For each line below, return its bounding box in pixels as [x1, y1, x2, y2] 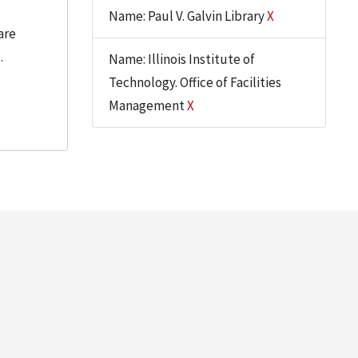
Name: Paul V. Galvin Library [108, 7, 267, 25]
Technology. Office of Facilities [108, 74, 281, 91]
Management [108, 97, 187, 114]
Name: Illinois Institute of [108, 50, 255, 68]
